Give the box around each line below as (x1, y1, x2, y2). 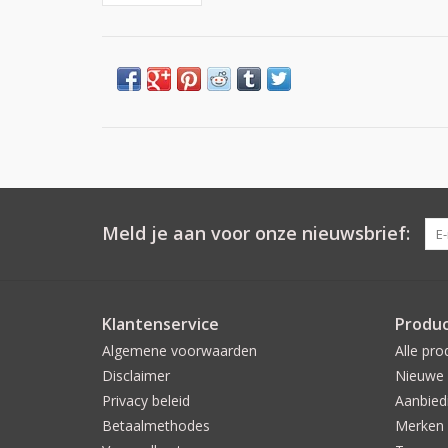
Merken (394, 415, 444, 435)
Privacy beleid (102, 390, 190, 410)
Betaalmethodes (102, 415, 210, 435)
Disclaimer (102, 365, 170, 385)
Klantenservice (102, 312, 219, 335)
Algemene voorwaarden (102, 340, 257, 360)
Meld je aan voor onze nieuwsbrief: (102, 220, 410, 245)
